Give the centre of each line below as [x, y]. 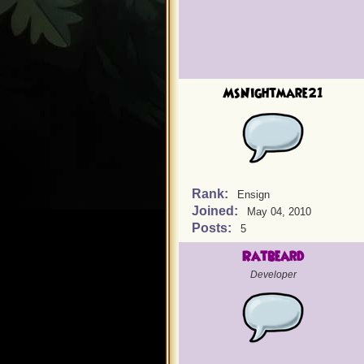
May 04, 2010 [279, 212]
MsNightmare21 [273, 93]
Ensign [253, 195]
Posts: [213, 228]
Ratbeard [273, 257]
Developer [273, 275]
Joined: [217, 211]
